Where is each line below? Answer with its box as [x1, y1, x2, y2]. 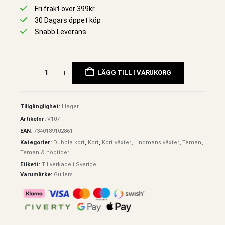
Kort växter [102, 139, 131, 146]
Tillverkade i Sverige [42, 161, 96, 168]
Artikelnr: [20, 116, 47, 123]
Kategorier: [20, 139, 53, 146]
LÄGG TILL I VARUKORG [97, 69, 171, 77]
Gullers [54, 171, 73, 178]
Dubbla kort [53, 139, 85, 146]
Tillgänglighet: [20, 103, 62, 110]
